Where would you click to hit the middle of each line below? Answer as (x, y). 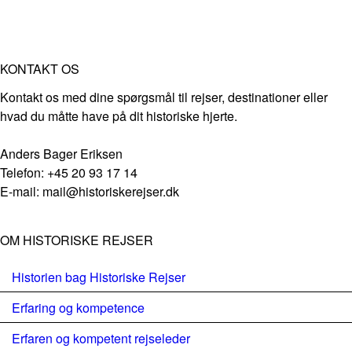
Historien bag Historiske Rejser (99, 277)
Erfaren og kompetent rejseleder (101, 338)
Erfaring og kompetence (78, 308)
